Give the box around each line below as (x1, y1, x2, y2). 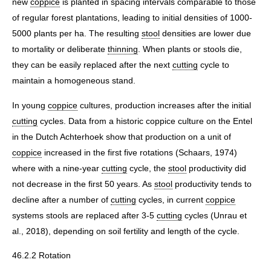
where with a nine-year (12, 163, 102, 173)
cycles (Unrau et (182, 210, 247, 220)
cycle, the (127, 163, 168, 173)
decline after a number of (12, 194, 111, 204)
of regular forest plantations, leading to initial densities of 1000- (12, 13, 252, 23)
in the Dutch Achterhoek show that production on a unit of (12, 131, 231, 142)
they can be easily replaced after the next (12, 60, 172, 70)
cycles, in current (136, 194, 206, 204)
